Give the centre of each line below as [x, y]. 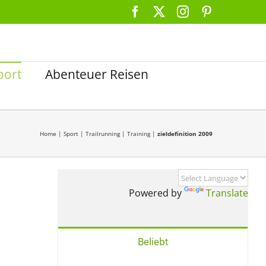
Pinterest [233, 11]
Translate [227, 193]
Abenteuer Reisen [97, 74]
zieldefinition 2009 [185, 134]
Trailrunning [103, 134]
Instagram [213, 11]
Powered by [156, 193]
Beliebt [153, 242]
